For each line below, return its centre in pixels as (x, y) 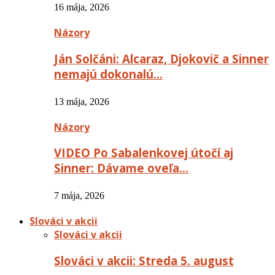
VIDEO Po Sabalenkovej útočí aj (144, 153)
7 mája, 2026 (79, 196)
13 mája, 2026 (82, 101)
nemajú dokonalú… (108, 74)
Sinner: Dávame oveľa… (121, 168)
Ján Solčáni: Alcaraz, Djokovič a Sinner (161, 59)
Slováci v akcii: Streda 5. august (144, 260)
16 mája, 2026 (82, 7)
